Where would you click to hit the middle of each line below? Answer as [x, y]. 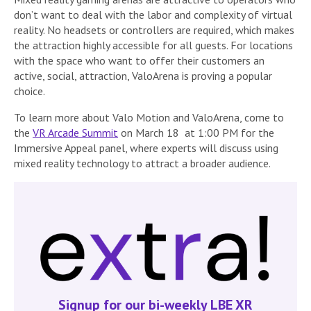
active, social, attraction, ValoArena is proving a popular [143, 75]
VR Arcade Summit [75, 132]
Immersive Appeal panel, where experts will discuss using [146, 148]
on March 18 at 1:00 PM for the [196, 132]
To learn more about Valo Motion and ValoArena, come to [149, 117]
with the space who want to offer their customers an [139, 60]
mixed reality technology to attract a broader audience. [142, 163]
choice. [30, 91]
